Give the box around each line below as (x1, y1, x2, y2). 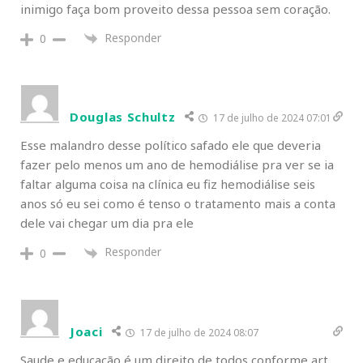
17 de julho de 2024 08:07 (137, 325, 258, 340)
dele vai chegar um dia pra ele (20, 215, 194, 232)
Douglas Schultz (70, 109, 176, 126)
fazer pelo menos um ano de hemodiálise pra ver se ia (20, 156, 334, 173)
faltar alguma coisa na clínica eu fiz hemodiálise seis (20, 176, 315, 193)
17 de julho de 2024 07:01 (210, 111, 331, 126)
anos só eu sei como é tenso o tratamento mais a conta (20, 195, 335, 212)
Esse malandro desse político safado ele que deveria (20, 137, 321, 154)
